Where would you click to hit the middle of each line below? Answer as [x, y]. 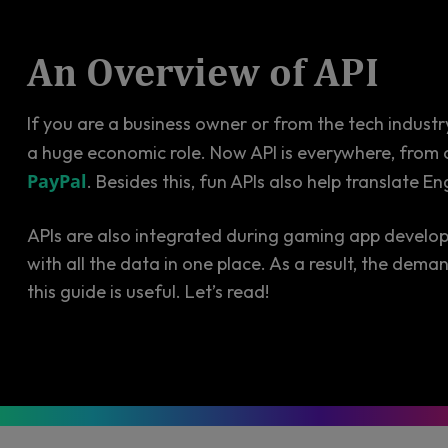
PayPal [57, 181]
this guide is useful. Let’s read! [148, 291]
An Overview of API [203, 71]
